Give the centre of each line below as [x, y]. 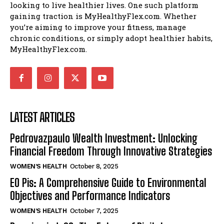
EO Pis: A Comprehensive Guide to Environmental [108, 183]
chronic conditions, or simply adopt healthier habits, [111, 38]
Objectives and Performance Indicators [90, 196]
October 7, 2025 [94, 211]
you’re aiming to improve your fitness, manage [98, 27]
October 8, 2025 [94, 166]
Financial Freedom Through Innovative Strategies [111, 151]
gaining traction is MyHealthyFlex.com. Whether [103, 16]
